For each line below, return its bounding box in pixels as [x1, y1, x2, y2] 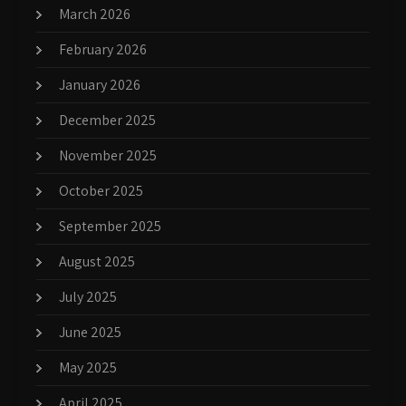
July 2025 [59, 287, 117, 307]
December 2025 [59, 111, 156, 130]
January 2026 [59, 75, 140, 95]
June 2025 [59, 323, 121, 343]
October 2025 [59, 181, 143, 201]
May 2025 [59, 358, 117, 378]
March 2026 [59, 5, 130, 24]
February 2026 [59, 40, 147, 60]
